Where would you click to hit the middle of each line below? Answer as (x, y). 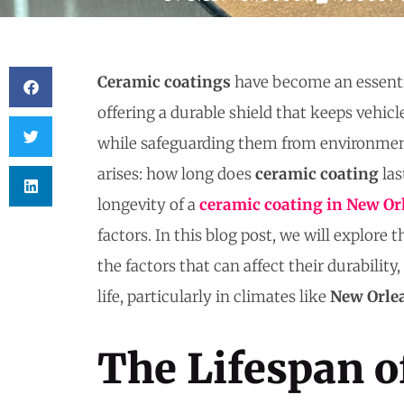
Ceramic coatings (164, 83)
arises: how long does (176, 174)
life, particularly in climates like (214, 297)
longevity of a (148, 205)
